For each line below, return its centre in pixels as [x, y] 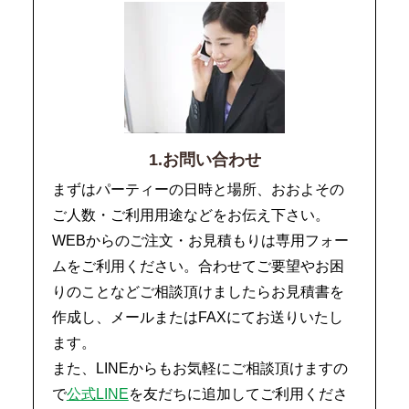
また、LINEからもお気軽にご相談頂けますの [199, 369]
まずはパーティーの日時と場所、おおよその [198, 190]
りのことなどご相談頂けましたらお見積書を [198, 292]
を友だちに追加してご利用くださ [238, 394]
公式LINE [97, 394]
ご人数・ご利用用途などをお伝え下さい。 [190, 215]
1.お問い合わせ [204, 160]
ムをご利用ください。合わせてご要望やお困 [198, 267]
